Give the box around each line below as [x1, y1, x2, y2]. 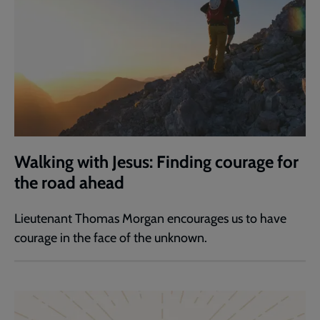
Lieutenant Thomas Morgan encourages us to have [14, 211, 286, 227]
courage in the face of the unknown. [14, 230, 207, 246]
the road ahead [14, 172, 124, 194]
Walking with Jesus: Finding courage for [14, 151, 299, 173]
